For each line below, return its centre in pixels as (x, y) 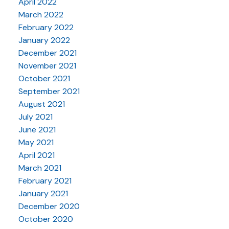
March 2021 (40, 168)
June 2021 (37, 130)
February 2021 (45, 181)
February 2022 (46, 28)
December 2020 (49, 207)
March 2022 (41, 15)
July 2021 (35, 117)
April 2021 (36, 155)
